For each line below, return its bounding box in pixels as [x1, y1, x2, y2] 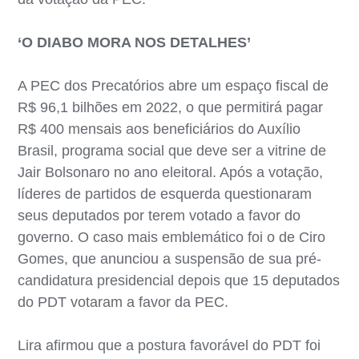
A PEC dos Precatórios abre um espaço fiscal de [18, 77, 329, 94]
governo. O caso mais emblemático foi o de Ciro [18, 228, 326, 245]
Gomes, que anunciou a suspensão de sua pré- [18, 250, 322, 267]
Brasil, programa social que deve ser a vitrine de [18, 142, 327, 159]
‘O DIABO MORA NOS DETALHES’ [18, 34, 252, 50]
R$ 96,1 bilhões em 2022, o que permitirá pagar [18, 99, 324, 115]
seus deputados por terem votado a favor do [18, 207, 301, 224]
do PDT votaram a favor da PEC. [18, 293, 229, 310]
